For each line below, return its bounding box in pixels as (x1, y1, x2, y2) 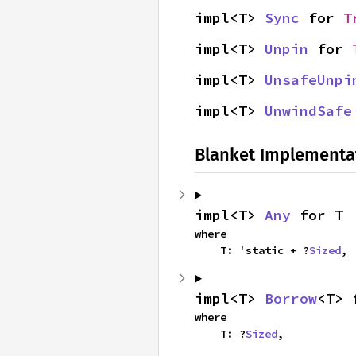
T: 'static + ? (220, 243, 309, 257)
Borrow (265, 289, 317, 308)
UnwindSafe (265, 102, 352, 120)
